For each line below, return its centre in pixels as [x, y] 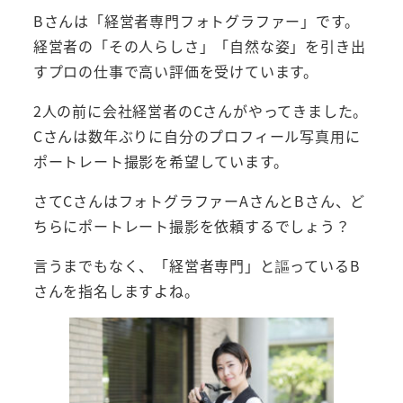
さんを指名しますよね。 [116, 290]
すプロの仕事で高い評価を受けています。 [175, 71]
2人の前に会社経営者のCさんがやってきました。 [201, 110]
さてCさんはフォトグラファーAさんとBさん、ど [199, 200]
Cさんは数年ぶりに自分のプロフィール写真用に [197, 135]
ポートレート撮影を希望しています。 [161, 161]
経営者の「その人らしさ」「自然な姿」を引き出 [199, 45]
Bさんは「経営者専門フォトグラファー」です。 [196, 20]
